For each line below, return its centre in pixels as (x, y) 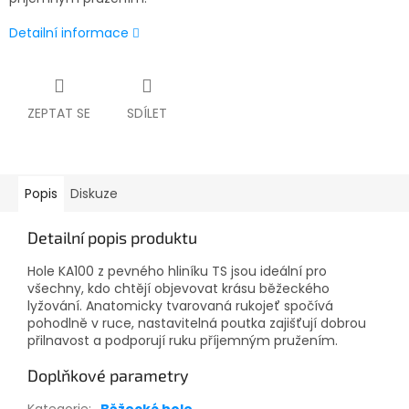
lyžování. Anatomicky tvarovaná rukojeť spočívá (180, 306)
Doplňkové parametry (108, 376)
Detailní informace (69, 33)
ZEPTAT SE (59, 114)
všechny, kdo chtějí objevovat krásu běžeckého (178, 289)
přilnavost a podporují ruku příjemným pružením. (183, 341)
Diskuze (94, 194)
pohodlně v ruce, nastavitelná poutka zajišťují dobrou (197, 324)
